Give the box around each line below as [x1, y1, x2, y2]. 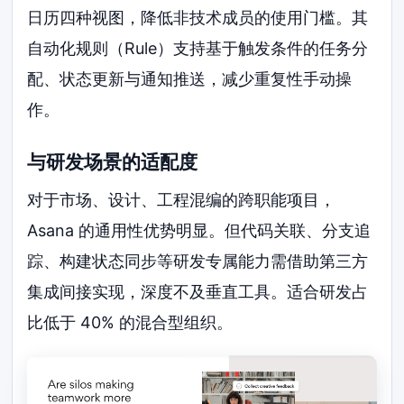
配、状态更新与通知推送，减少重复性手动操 [27, 69, 353, 88]
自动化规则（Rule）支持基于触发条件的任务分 [27, 38, 369, 58]
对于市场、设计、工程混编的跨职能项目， [27, 189, 336, 209]
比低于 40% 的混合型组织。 [27, 312, 234, 332]
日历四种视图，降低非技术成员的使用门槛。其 [27, 7, 369, 27]
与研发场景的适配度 [27, 151, 198, 174]
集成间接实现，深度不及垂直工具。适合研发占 [27, 281, 369, 301]
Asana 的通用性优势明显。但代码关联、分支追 [27, 220, 372, 240]
